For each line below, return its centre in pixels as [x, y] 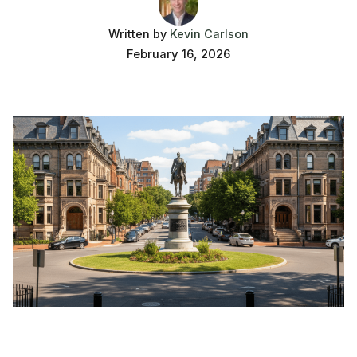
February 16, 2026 [178, 54]
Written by [139, 33]
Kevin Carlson [209, 33]
